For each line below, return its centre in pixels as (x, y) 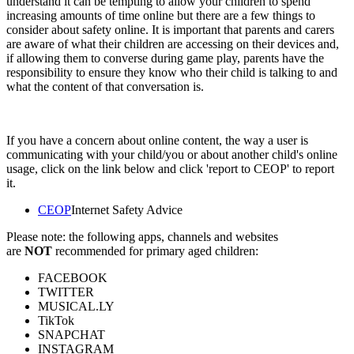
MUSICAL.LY (76, 307)
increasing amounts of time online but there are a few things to (161, 16)
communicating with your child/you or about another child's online (172, 155)
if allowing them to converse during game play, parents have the (165, 58)
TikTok (56, 321)
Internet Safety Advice (127, 210)
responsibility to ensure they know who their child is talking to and (172, 73)
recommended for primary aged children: (155, 251)
